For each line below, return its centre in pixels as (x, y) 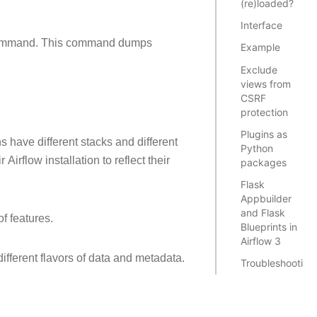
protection (265, 112)
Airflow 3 (261, 241)
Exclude (259, 69)
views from (266, 83)
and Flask (263, 213)
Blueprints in (269, 227)
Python (257, 148)
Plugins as (264, 134)
